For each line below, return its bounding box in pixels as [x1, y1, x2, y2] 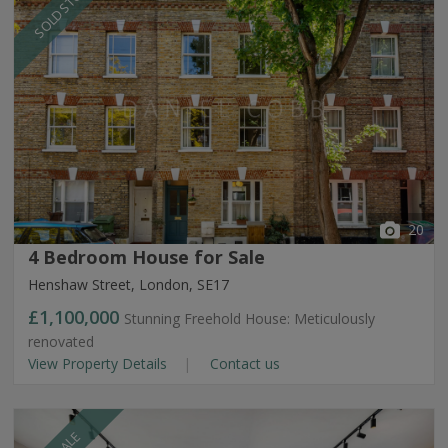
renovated [28, 332, 94, 351]
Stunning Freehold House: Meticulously [124, 309, 375, 328]
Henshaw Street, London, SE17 [28, 275, 229, 294]
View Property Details [28, 354, 171, 373]
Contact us [206, 354, 280, 373]
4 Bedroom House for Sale [28, 245, 265, 269]
